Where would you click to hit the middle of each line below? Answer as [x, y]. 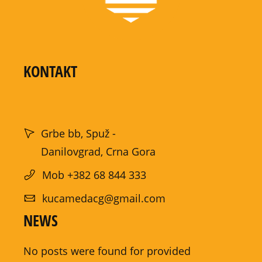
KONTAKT [50, 71]
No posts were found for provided [107, 251]
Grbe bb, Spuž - [78, 133]
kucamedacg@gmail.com [104, 198]
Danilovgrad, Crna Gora [98, 151]
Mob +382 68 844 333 [94, 175]
